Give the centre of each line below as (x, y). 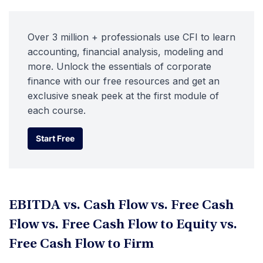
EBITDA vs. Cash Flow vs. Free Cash (121, 206)
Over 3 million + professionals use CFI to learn (131, 37)
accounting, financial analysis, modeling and (125, 52)
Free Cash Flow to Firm (81, 245)
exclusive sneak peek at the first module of (123, 96)
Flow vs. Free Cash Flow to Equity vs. (123, 225)
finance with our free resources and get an (124, 81)
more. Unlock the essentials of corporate (119, 66)
